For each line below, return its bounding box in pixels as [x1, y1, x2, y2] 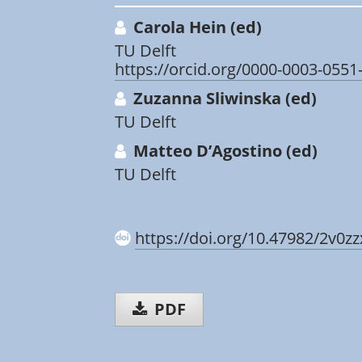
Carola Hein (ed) [128, 16, 262, 38]
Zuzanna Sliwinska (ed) [128, 87, 317, 109]
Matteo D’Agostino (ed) [128, 140, 318, 162]
